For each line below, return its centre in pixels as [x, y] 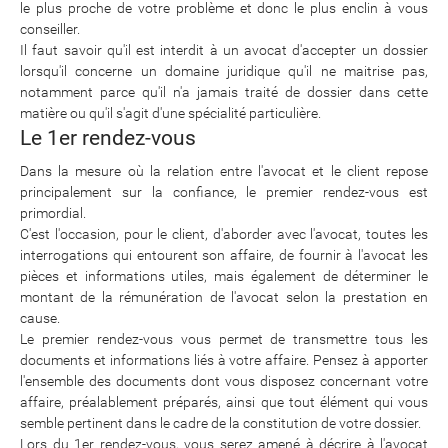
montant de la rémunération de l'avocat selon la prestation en [224, 297]
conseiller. [50, 29]
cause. [40, 318]
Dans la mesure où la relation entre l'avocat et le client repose [224, 171]
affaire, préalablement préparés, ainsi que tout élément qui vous [224, 402]
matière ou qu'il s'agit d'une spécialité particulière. [170, 113]
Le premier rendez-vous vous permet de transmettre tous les [224, 339]
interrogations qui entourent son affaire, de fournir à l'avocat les [224, 255]
